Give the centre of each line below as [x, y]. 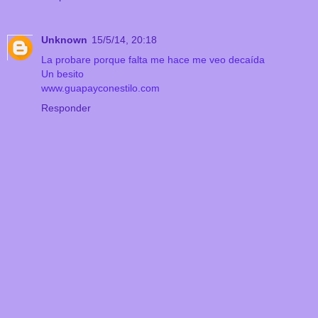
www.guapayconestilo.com [100, 88]
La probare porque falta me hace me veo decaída [153, 59]
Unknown [64, 39]
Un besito [62, 73]
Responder [66, 108]
